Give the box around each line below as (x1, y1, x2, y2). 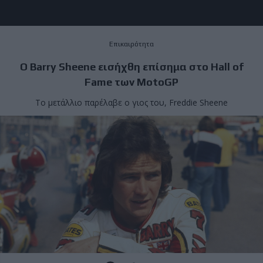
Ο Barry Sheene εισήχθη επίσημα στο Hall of (19, 60, 244, 73)
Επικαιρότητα (109, 39, 154, 48)
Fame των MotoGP (85, 75, 178, 88)
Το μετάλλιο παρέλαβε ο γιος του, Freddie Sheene (35, 96, 228, 108)
